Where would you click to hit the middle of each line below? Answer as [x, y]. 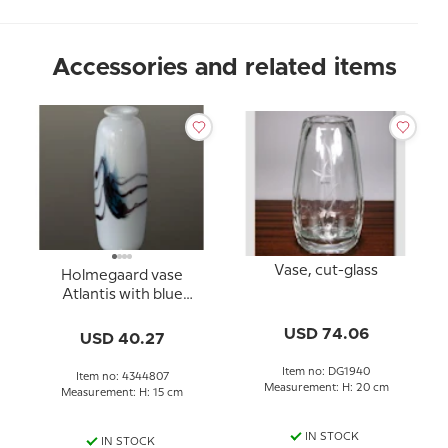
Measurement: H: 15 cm [122, 393]
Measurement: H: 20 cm [326, 387]
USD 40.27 [122, 339]
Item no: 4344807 [122, 377]
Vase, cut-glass [326, 270]
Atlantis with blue [122, 295]
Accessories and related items [224, 68]
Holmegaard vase [122, 276]
